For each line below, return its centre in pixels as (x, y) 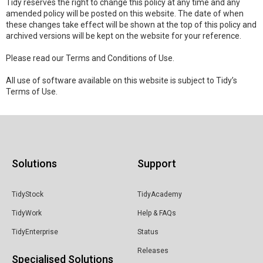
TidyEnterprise (35, 232)
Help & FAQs (157, 213)
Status (148, 232)
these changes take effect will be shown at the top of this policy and (131, 25)
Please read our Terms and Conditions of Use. (90, 58)
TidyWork (27, 213)
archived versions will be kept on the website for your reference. (124, 36)
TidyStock (28, 194)
